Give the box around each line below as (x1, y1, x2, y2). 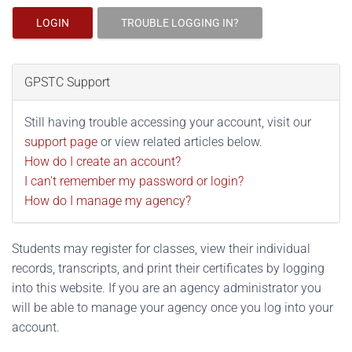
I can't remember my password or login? (24, 174, 244, 189)
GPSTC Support (24, 75, 110, 90)
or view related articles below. (97, 134, 262, 149)
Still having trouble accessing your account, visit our (24, 115, 311, 130)
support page (24, 134, 97, 149)
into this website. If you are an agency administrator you (12, 280, 321, 295)
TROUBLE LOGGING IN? (121, 16, 239, 29)
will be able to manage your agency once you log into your (12, 300, 333, 315)
